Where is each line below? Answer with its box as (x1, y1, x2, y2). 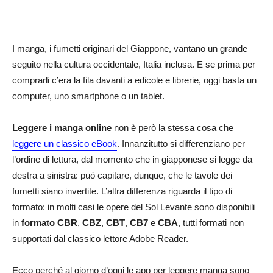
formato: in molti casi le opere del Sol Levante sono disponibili (12, 202, 255, 212)
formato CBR (21, 218, 77, 228)
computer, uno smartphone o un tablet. (12, 91, 165, 101)
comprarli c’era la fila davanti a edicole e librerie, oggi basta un (12, 75, 257, 85)
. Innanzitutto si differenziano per (117, 138, 245, 149)
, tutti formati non (178, 218, 244, 228)
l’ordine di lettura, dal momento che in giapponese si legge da (12, 154, 252, 165)
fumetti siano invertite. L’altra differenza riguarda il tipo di (12, 186, 232, 196)
